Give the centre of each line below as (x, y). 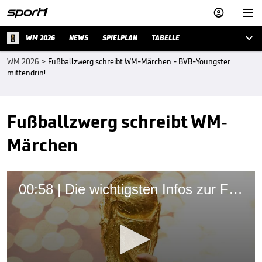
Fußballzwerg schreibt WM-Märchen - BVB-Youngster (139, 62)
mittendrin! (26, 73)
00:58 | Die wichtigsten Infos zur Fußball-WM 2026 (236, 189)
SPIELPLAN (120, 38)
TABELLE (166, 38)
